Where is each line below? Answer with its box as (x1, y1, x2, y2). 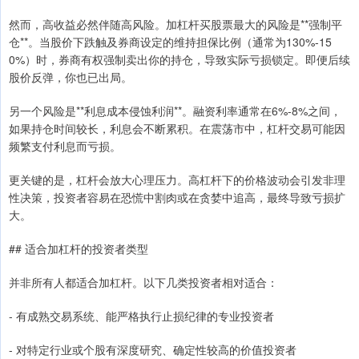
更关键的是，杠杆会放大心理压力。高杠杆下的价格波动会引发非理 (9, 171, 345, 188)
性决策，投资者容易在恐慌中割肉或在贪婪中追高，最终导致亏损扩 (9, 188, 345, 205)
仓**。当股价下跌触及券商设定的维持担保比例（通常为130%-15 (9, 33, 332, 50)
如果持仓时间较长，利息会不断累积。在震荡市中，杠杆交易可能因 (9, 119, 345, 136)
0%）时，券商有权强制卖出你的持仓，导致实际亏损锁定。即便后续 (9, 50, 350, 67)
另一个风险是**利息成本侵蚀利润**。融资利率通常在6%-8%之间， (9, 102, 341, 119)
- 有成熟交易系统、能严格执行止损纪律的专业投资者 (9, 307, 274, 324)
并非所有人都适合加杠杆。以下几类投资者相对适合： (9, 273, 278, 290)
